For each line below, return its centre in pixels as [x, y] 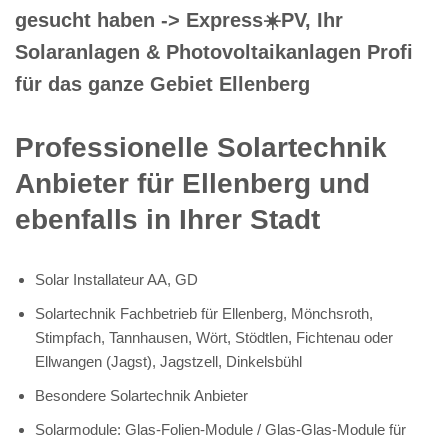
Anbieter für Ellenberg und [192, 183]
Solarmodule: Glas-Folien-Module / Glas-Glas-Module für [220, 429]
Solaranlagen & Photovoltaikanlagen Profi [214, 51]
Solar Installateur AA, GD [116, 279]
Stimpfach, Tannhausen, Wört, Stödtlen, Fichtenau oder [214, 337]
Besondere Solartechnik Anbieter [141, 395]
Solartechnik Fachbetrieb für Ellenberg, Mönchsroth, [204, 313]
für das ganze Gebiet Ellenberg [162, 83]
